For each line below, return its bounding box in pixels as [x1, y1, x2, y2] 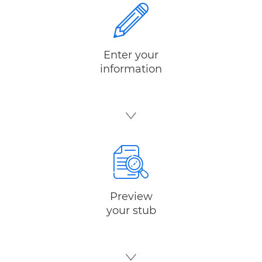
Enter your [104, 50, 158, 61]
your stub [106, 206, 156, 217]
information [100, 64, 162, 75]
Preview [109, 192, 153, 203]
